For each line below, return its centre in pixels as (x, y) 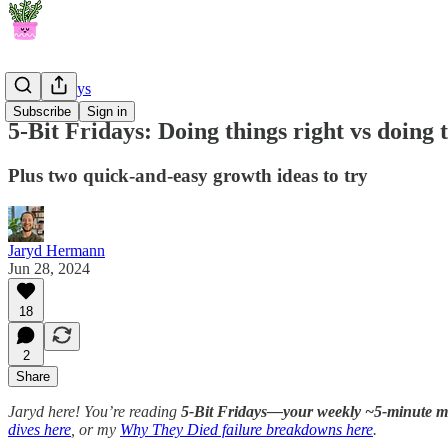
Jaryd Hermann (56, 250)
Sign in (107, 111)
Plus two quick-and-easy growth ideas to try (188, 175)
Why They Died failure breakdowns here (246, 429)
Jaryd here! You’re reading (94, 411)
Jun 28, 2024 (49, 268)
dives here (39, 429)
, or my (95, 429)
